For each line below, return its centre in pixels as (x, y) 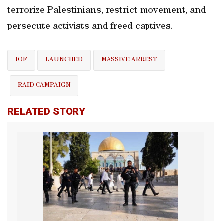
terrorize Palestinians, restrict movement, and (107, 11)
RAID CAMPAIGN (44, 85)
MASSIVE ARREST (129, 60)
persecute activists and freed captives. (90, 27)
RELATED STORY (46, 111)
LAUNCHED (64, 60)
